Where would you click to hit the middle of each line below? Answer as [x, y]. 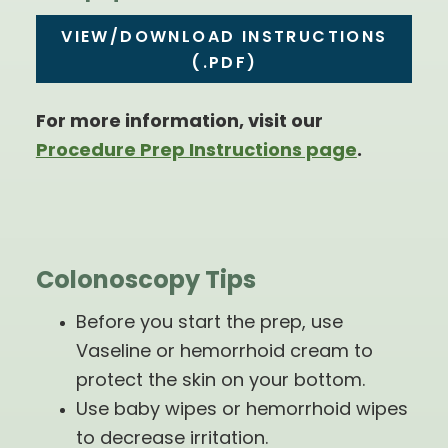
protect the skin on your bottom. [220, 382]
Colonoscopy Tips [145, 282]
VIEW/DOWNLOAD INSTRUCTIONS [224, 38]
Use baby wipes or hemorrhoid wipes [241, 411]
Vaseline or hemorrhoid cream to [224, 353]
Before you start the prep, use [209, 324]
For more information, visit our [179, 123]
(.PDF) [224, 64]
